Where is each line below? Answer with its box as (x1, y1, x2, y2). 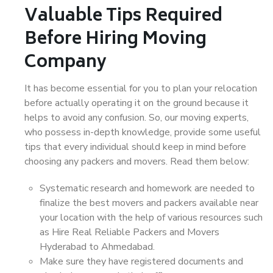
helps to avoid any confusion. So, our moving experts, (24, 111, 249, 124)
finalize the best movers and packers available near (40, 196, 258, 210)
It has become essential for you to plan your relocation (24, 82, 257, 95)
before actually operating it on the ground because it (24, 96, 249, 110)
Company (24, 48, 107, 78)
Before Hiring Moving (24, 25, 207, 55)
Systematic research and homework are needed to (40, 182, 255, 195)
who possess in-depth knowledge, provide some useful (24, 126, 261, 139)
